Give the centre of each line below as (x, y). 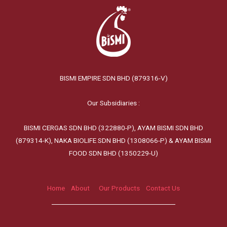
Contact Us (163, 188)
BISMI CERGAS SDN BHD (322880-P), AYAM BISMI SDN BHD (113, 128)
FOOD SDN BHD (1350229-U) (113, 153)
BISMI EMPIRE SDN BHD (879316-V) (113, 78)
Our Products (119, 188)
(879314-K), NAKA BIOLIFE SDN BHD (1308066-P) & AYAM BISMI (113, 141)
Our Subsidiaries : (113, 103)
